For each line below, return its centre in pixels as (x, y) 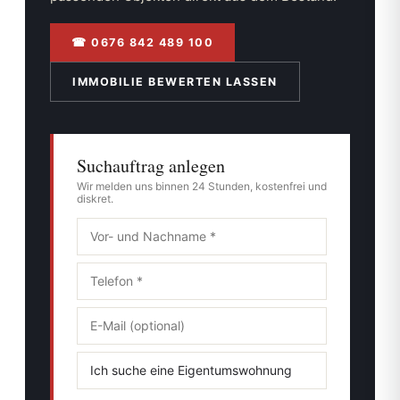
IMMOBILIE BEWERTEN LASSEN (175, 81)
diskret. (95, 198)
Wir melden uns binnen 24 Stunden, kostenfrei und (202, 186)
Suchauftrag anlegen (151, 165)
